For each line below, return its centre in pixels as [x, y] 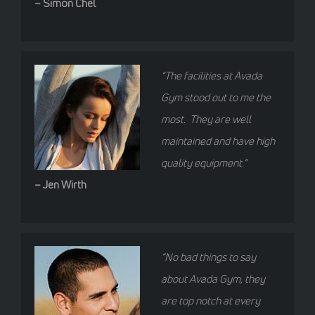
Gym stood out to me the [216, 98]
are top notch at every [211, 301]
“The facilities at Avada [212, 76]
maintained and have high [218, 141]
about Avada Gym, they [213, 279]
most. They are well [206, 120]
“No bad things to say [209, 257]
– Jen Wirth [61, 185]
